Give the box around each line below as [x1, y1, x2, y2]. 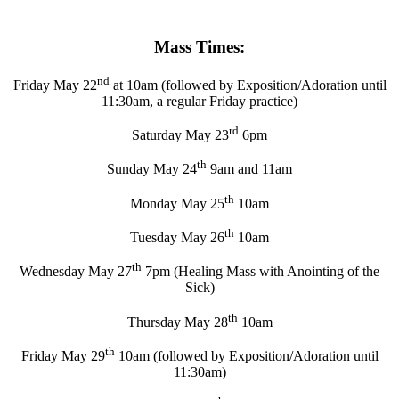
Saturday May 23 [132, 127, 229, 143]
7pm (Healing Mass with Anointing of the [142, 264, 379, 280]
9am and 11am [207, 161, 292, 177]
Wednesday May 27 [20, 264, 132, 280]
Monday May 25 [130, 195, 224, 211]
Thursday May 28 [126, 313, 228, 330]
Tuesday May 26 [130, 230, 224, 246]
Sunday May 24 [107, 161, 197, 177]
